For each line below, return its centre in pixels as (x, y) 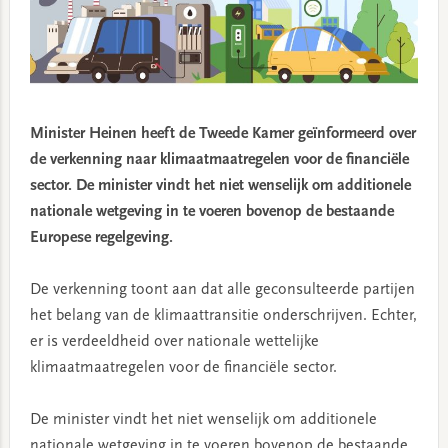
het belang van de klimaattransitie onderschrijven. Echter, (223, 316)
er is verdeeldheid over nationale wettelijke (174, 342)
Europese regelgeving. (101, 238)
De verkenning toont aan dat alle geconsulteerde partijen (222, 290)
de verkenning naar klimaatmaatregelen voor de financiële (219, 160)
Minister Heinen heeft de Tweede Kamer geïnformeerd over (222, 134)
